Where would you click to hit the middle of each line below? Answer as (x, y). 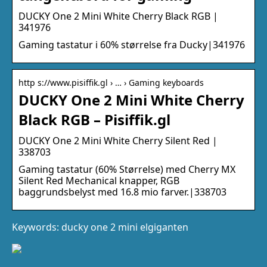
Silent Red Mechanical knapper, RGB (99, 180)
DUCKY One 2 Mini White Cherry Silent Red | (118, 140)
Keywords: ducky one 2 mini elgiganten (100, 227)
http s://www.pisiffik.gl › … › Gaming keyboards (111, 82)
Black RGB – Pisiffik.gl (94, 119)
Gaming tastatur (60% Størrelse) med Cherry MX (127, 169)
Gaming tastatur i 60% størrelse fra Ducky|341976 (132, 44)
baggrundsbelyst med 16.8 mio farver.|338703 (122, 192)
